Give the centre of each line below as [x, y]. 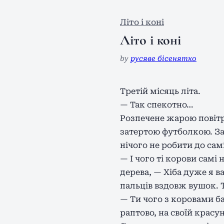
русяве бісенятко [163, 58]
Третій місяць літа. [160, 91]
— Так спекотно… [157, 105]
